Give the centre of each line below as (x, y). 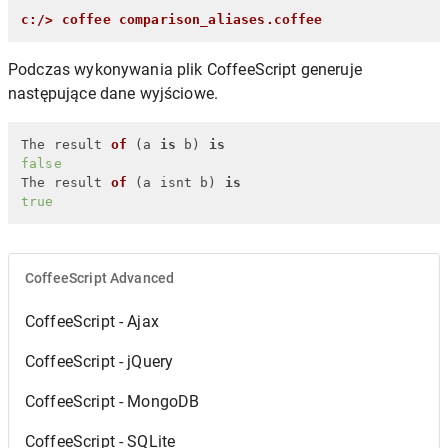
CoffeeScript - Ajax (92, 321)
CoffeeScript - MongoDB (112, 401)
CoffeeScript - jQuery (99, 361)
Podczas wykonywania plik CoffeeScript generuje (185, 69)
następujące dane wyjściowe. (113, 93)
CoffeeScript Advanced (100, 277)
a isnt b (176, 182)
